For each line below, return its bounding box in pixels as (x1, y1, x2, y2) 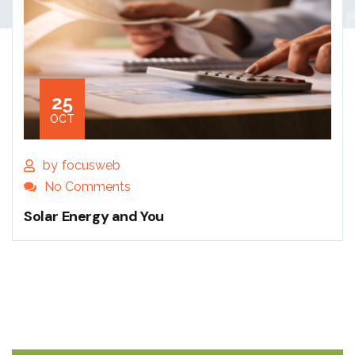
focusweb (62, 157, 120, 173)
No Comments (44, 178, 131, 194)
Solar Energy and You (24, 206, 164, 226)
